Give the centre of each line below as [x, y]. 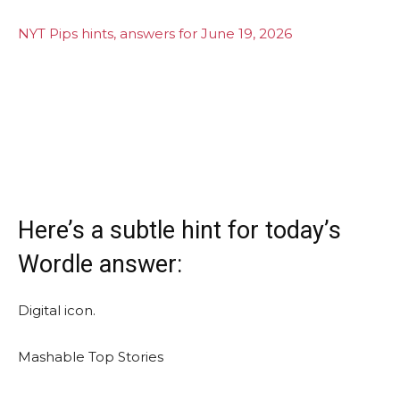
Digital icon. [57, 310]
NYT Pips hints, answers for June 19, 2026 [155, 33]
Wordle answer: [100, 264]
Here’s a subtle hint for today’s [179, 230]
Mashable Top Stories [91, 356]
